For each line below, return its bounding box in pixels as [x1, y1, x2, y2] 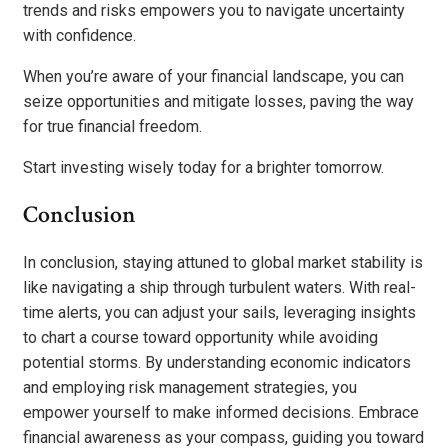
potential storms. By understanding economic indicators [23, 353, 411, 373]
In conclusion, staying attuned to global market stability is [23, 253, 423, 273]
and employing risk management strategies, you [23, 378, 357, 398]
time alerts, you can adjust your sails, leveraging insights [23, 303, 416, 323]
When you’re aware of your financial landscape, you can [23, 66, 404, 86]
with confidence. [23, 25, 136, 45]
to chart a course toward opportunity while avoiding [23, 328, 378, 348]
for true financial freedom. [23, 116, 202, 136]
